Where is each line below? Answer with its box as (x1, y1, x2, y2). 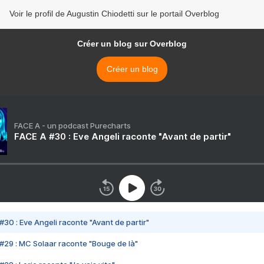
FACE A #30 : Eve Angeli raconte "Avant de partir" (14, 131, 231, 143)
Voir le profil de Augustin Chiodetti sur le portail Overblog (9, 9, 219, 19)
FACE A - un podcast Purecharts (14, 121, 131, 131)
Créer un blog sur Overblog (77, 39, 187, 49)
